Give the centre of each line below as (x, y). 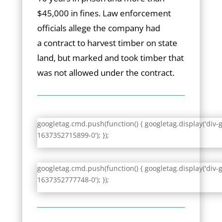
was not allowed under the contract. (106, 73)
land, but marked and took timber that (110, 58)
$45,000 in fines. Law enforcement (104, 13)
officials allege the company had (98, 28)
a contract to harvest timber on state (107, 43)
